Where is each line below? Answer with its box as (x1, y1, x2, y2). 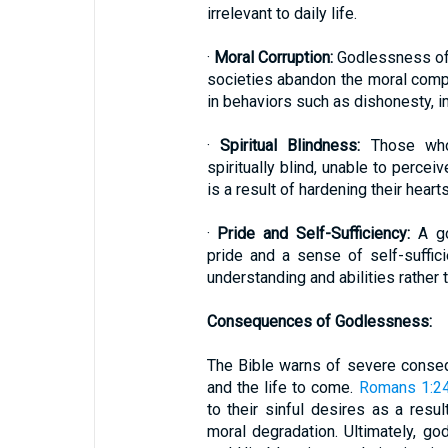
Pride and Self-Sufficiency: (217, 224, 411, 243)
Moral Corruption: (213, 48, 333, 67)
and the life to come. (206, 378, 359, 397)
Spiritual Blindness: (219, 136, 361, 155)
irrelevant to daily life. (206, 4, 357, 23)
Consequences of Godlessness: (206, 312, 432, 331)
